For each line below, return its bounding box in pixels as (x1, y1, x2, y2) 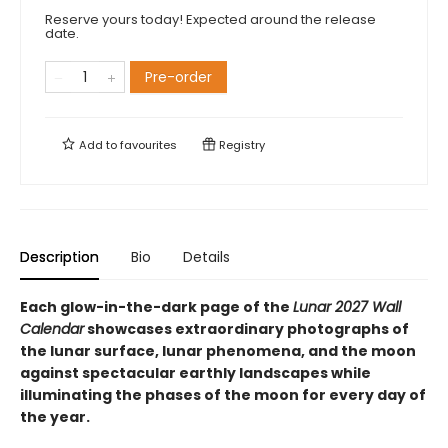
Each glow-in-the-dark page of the (20, 297, 293, 317)
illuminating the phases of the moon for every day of (20, 385, 426, 405)
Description (20, 247, 99, 267)
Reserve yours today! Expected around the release (45, 10, 376, 29)
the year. (20, 407, 90, 427)
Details (183, 247, 230, 267)
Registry (216, 137, 265, 153)
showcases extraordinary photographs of (84, 319, 409, 339)
